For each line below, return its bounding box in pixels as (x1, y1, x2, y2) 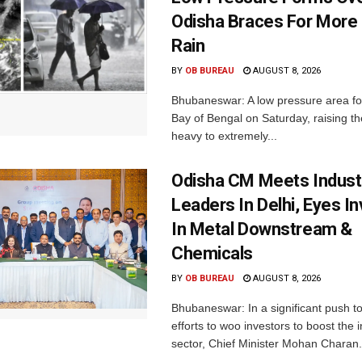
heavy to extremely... (171, 128, 277, 142)
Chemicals (171, 242, 254, 263)
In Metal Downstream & (171, 218, 352, 239)
